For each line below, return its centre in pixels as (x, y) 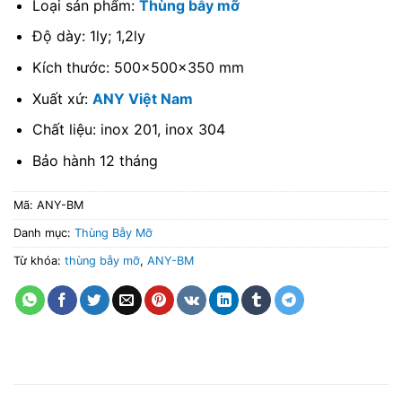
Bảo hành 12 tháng (95, 160)
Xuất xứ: (62, 98)
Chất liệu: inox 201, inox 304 (128, 130)
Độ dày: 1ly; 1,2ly (88, 36)
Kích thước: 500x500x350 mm (138, 68)
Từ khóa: (39, 260)
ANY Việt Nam (142, 98)
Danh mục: (44, 232)
